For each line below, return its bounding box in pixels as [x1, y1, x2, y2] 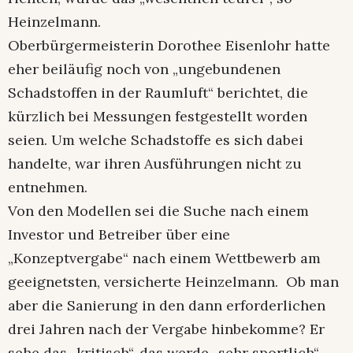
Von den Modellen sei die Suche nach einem [8, 202, 309, 221]
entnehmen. [8, 178, 87, 197]
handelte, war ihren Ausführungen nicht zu [8, 154, 302, 173]
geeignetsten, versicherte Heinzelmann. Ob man [8, 273, 339, 292]
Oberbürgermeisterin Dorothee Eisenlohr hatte [8, 36, 330, 55]
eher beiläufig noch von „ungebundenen [8, 60, 281, 79]
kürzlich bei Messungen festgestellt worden [8, 107, 307, 126]
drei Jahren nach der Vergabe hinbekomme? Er [8, 320, 325, 339]
